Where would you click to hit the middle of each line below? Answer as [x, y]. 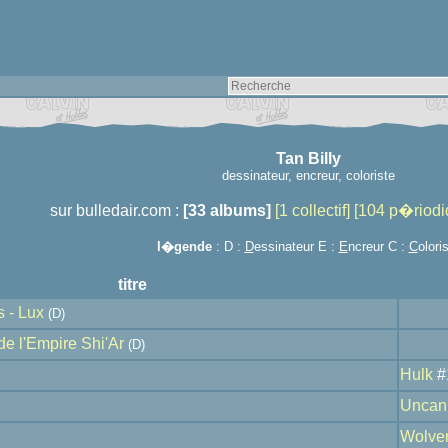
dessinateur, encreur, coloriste [308, 175]
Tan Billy [308, 158]
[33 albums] [227, 210]
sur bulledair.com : [116, 210]
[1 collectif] [312, 210]
